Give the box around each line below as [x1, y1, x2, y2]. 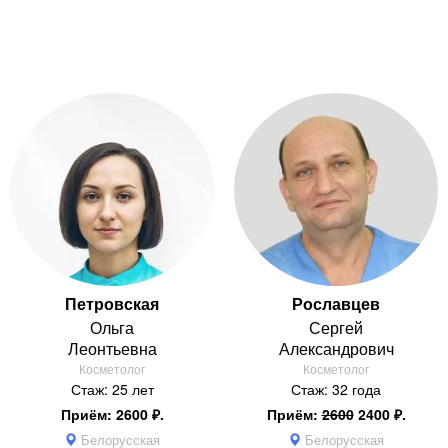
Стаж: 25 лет [70, 378, 154, 399]
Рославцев [292, 291, 380, 315]
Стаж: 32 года [291, 378, 381, 399]
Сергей [309, 315, 363, 339]
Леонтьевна [67, 336, 157, 360]
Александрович [278, 336, 394, 360]
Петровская [65, 291, 159, 315]
